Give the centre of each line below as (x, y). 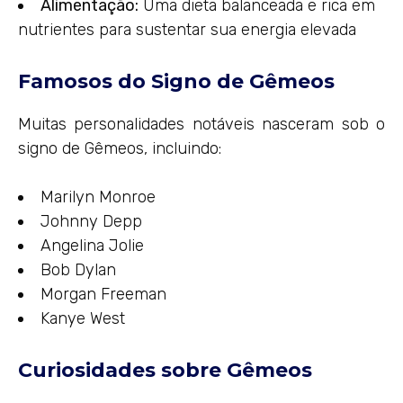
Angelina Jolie (92, 246)
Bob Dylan (78, 270)
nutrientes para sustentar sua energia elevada (187, 30)
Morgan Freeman (103, 295)
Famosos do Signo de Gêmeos (176, 81)
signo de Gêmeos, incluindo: (120, 149)
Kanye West (83, 319)
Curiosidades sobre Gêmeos (165, 371)
